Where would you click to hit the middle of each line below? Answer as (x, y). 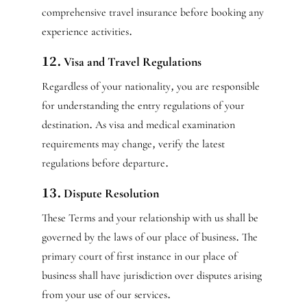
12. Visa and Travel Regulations (121, 62)
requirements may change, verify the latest (133, 144)
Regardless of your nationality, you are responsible (150, 86)
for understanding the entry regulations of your (143, 106)
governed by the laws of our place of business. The (149, 237)
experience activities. (87, 32)
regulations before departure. (105, 163)
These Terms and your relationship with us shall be (150, 218)
